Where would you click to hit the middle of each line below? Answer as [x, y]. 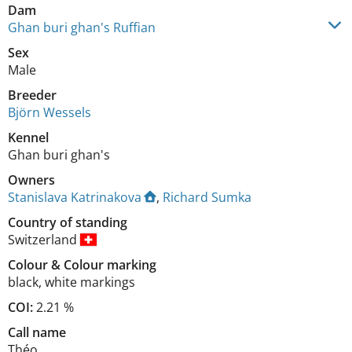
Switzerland [44, 240]
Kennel [28, 137]
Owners [31, 180]
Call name [37, 332]
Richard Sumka [207, 197]
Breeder [32, 95]
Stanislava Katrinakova [75, 197]
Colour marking [110, 265]
